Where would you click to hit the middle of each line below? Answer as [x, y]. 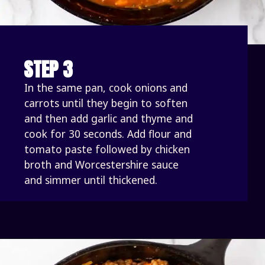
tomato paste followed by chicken [107, 149]
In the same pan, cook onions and [106, 87]
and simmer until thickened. [93, 180]
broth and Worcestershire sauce [102, 164]
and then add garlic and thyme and [109, 118]
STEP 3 [49, 70]
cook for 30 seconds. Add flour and [108, 133]
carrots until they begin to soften [106, 103]
